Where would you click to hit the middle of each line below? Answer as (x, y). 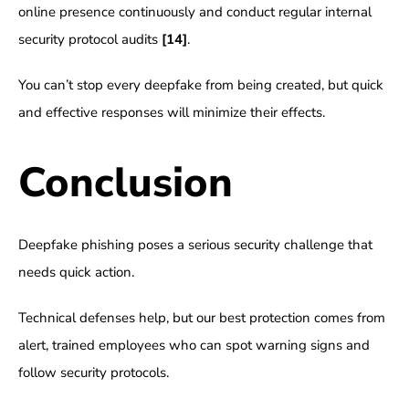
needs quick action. (76, 273)
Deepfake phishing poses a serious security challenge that (195, 245)
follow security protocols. (93, 373)
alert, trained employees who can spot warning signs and (194, 346)
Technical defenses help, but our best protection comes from (201, 318)
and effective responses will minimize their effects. (171, 113)
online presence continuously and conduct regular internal (194, 12)
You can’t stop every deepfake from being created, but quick (200, 85)
